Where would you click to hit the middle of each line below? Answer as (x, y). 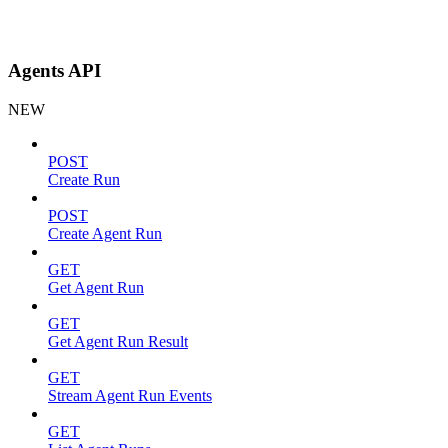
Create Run (84, 179)
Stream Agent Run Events (130, 395)
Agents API (54, 70)
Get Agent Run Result (118, 341)
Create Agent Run (105, 233)
